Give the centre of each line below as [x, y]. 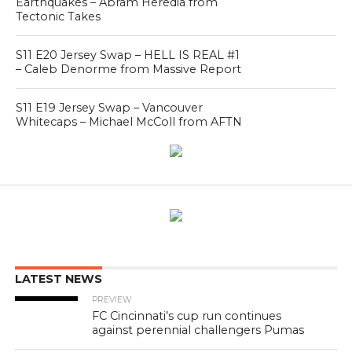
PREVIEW [112, 300]
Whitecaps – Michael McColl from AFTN [128, 122]
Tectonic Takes [58, 16]
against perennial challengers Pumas [198, 330]
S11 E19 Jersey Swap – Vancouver [109, 108]
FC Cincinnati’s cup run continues [187, 316]
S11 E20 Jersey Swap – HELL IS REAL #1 [127, 55]
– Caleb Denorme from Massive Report [128, 69]
